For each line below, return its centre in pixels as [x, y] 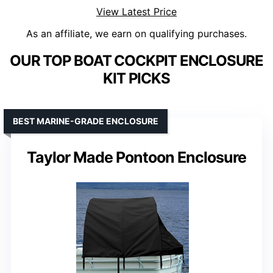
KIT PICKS [136, 79]
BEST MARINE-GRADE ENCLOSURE [86, 121]
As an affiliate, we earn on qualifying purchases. [136, 34]
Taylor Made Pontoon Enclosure [136, 158]
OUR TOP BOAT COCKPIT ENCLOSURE [136, 61]
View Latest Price [136, 12]
